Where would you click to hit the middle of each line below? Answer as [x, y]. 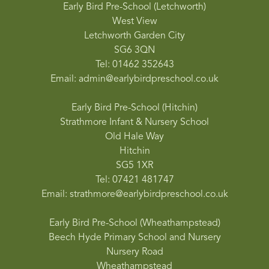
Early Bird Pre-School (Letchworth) [134, 7]
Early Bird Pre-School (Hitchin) [134, 108]
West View [134, 21]
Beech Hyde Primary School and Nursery [134, 237]
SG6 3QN [134, 50]
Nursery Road [134, 252]
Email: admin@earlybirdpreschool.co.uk [134, 79]
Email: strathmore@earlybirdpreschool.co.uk [134, 194]
